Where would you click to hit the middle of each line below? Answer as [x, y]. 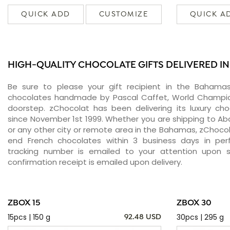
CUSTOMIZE [123, 14]
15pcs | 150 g [29, 217]
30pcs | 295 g [200, 217]
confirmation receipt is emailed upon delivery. [95, 162]
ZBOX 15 [24, 203]
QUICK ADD [46, 14]
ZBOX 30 [194, 203]
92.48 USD [142, 217]
